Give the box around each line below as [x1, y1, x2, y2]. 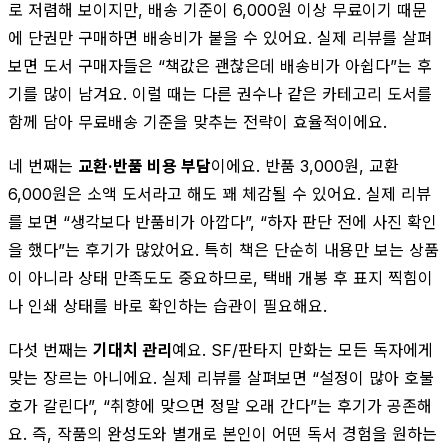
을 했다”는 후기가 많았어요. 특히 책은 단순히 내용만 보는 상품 [8, 239, 439, 260]
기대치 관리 [93, 339, 172, 360]
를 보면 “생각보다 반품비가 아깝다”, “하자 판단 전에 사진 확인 [8, 211, 437, 232]
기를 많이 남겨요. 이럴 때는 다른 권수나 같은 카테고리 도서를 [8, 83, 432, 104]
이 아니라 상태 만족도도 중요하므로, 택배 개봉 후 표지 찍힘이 [8, 267, 433, 288]
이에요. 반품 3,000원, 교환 [211, 155, 399, 176]
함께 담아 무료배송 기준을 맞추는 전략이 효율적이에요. [8, 111, 387, 132]
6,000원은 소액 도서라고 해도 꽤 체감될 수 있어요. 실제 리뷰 [8, 183, 431, 204]
